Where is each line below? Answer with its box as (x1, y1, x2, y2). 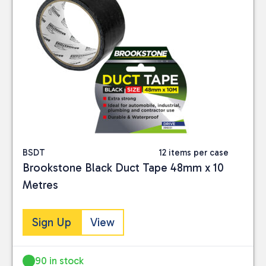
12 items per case (158, 147, 229, 158)
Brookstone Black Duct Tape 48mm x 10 (23, 161, 224, 175)
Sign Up (32, 215, 71, 229)
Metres (23, 178, 58, 192)
